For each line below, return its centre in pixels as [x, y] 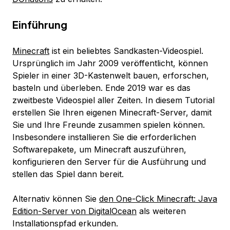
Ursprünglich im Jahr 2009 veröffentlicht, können [110, 63]
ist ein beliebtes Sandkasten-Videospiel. [126, 51]
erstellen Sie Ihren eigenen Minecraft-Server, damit [112, 113]
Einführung [40, 25]
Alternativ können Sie [56, 199]
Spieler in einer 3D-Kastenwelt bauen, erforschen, [111, 76]
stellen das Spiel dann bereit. [68, 174]
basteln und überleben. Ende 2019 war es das [101, 88]
